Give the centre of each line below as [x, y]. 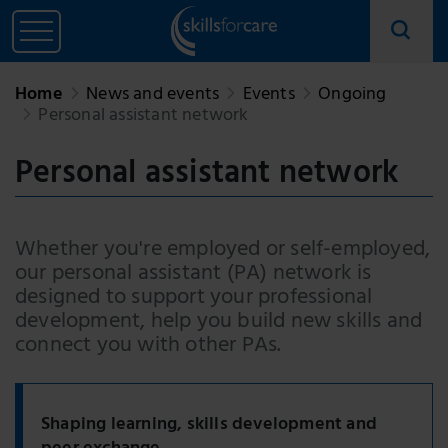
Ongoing [352, 96]
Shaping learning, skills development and [209, 426]
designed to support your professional [194, 299]
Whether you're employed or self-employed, [223, 251]
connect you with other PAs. [148, 347]
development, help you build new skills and [219, 323]
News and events [153, 96]
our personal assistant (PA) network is [193, 275]
